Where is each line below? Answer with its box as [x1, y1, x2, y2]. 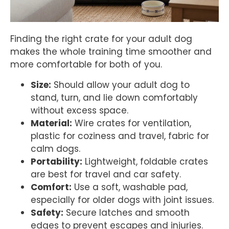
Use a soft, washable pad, [72, 180, 188, 193]
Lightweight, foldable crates [82, 155, 208, 168]
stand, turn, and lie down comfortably [31, 91, 198, 104]
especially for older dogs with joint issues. [31, 193, 214, 206]
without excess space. [31, 104, 128, 117]
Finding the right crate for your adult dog [10, 33, 192, 45]
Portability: [31, 155, 82, 168]
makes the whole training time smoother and [10, 45, 212, 58]
